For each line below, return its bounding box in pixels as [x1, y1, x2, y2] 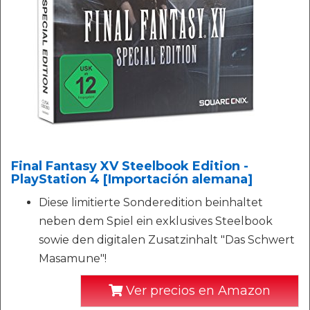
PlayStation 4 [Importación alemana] [11, 172, 253, 187]
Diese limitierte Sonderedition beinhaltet [39, 196, 263, 209]
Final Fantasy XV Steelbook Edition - [11, 158, 248, 174]
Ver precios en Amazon [122, 283, 271, 298]
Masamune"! [39, 252, 107, 265]
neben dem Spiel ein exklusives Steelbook [39, 215, 273, 228]
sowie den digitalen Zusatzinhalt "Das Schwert [39, 233, 295, 246]
